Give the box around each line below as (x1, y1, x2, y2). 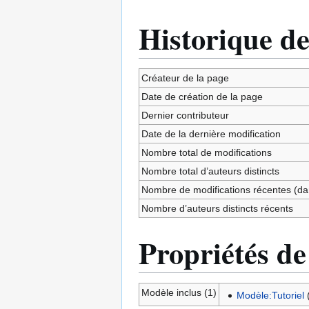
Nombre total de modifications (141, 147, 272, 158)
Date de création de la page (141, 91, 263, 102)
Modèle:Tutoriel (237, 290, 305, 301)
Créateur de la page (141, 72, 229, 83)
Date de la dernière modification (141, 128, 281, 139)
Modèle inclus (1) (141, 287, 217, 298)
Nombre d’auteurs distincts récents (141, 203, 293, 214)
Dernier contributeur (141, 110, 229, 121)
